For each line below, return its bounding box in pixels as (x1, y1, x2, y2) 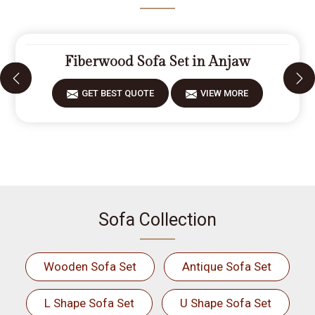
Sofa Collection (98, 210, 217, 230)
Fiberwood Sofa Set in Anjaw (65, 53, 250, 70)
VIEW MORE (200, 88, 248, 98)
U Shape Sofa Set (179, 296, 271, 310)
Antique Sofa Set (182, 259, 271, 274)
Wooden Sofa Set (44, 259, 136, 274)
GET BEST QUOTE (82, 88, 154, 98)
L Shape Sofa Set (44, 296, 134, 310)
